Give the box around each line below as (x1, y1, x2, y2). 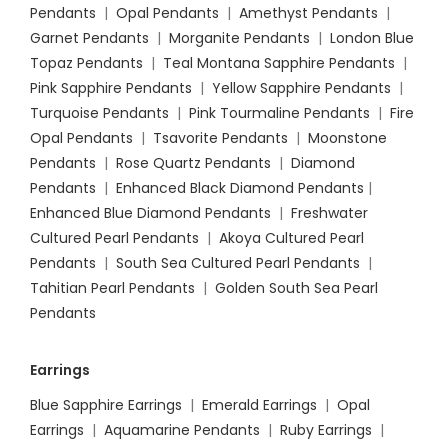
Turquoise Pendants (30, 103, 169, 124)
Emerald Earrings (202, 395, 317, 416)
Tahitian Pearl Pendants (30, 278, 195, 299)
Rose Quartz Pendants (116, 153, 271, 174)
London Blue (330, 28, 414, 49)
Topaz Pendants (30, 53, 143, 74)
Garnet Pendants (30, 28, 149, 49)
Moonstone (308, 128, 387, 149)
